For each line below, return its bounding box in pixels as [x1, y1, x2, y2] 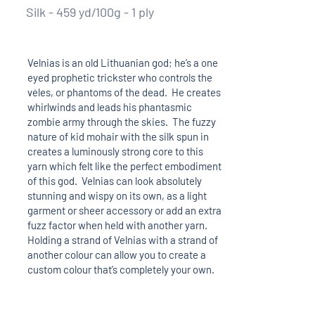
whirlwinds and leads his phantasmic [27, 100, 192, 113]
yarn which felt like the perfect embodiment [27, 159, 221, 172]
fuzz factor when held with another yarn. [27, 218, 210, 231]
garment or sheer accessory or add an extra [27, 203, 221, 217]
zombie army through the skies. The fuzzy [27, 115, 216, 128]
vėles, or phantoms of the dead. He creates [27, 85, 221, 98]
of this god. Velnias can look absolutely [27, 174, 202, 187]
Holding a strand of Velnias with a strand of [27, 233, 218, 246]
